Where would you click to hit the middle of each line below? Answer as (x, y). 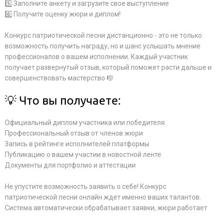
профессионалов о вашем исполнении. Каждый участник (96, 57)
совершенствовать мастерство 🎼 (59, 78)
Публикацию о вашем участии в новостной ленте (83, 155)
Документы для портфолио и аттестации (70, 165)
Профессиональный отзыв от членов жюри (74, 133)
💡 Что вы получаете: (63, 101)
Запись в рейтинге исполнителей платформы (77, 144)
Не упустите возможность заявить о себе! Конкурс (85, 186)
